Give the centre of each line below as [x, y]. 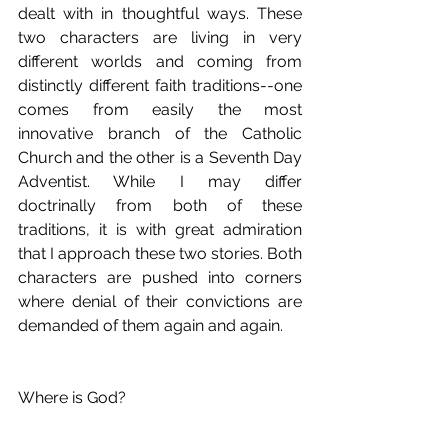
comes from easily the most [160, 110]
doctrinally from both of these [160, 206]
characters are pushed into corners [160, 278]
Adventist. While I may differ [160, 182]
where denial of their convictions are [160, 302]
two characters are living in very [160, 38]
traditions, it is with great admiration [160, 230]
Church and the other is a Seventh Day [160, 158]
